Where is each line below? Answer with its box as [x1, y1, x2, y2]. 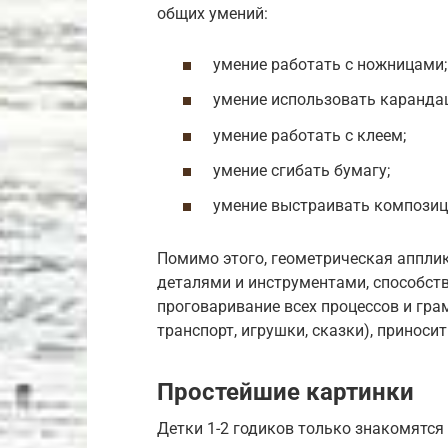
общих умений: [157, 4, 268, 23]
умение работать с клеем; [213, 125, 406, 145]
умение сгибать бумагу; [213, 160, 390, 180]
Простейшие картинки [157, 377, 414, 406]
